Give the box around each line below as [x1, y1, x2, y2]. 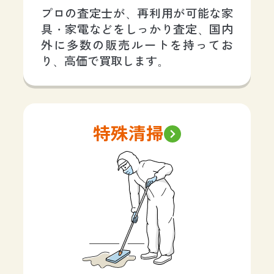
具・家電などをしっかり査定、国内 [40, 22, 234, 37]
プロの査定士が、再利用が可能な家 [40, 6, 234, 21]
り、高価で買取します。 [40, 54, 169, 68]
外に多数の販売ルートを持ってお [40, 38, 234, 53]
